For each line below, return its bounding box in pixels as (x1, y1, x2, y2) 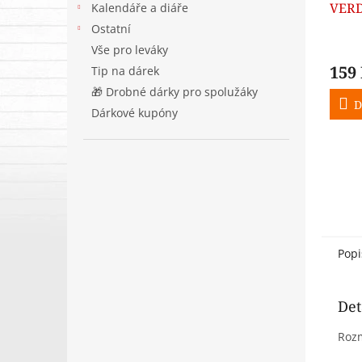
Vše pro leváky (91, 42, 168, 57)
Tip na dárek (91, 63, 159, 78)
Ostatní (91, 21, 131, 36)
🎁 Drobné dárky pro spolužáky (91, 84, 258, 99)
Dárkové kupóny (91, 105, 181, 120)
